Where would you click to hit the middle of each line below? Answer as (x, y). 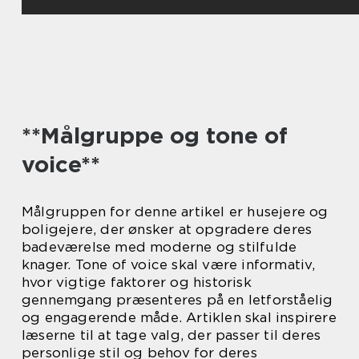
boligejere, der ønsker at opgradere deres (167, 229)
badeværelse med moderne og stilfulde (159, 247)
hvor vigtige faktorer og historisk (137, 282)
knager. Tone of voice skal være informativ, (169, 264)
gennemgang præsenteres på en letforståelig (177, 300)
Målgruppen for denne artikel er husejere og (175, 212)
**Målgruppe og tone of (155, 135)
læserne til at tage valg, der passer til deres (171, 335)
